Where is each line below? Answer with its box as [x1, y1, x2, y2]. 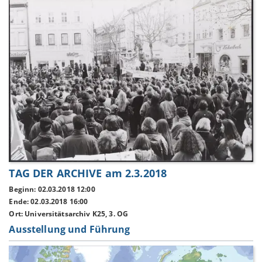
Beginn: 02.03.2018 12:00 [9, 184, 95, 195]
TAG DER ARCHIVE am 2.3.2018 [9, 166, 167, 180]
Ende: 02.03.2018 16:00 [9, 196, 88, 207]
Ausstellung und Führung [9, 222, 130, 236]
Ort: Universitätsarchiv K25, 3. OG [9, 208, 129, 219]
